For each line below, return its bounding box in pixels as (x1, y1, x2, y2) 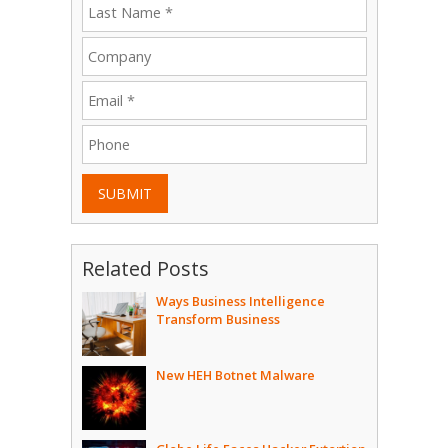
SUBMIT (97, 184, 152, 204)
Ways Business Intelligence (155, 292, 325, 311)
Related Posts (81, 255, 209, 283)
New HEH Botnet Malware (155, 366, 315, 385)
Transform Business (155, 310, 280, 329)
